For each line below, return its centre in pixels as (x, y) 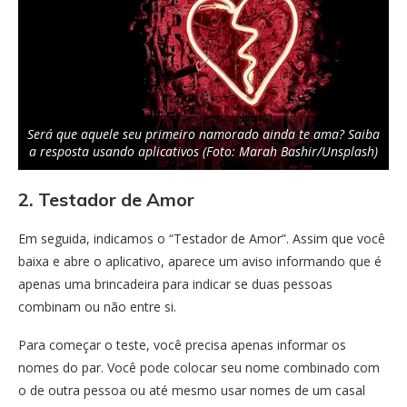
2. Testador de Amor (106, 199)
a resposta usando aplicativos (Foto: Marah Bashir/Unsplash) (203, 151)
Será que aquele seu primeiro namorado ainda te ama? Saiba (203, 134)
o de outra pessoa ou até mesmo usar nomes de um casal (192, 390)
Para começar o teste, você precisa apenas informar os (182, 344)
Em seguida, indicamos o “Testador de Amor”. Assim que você (202, 238)
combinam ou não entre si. (97, 306)
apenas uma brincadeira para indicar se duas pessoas (175, 283)
